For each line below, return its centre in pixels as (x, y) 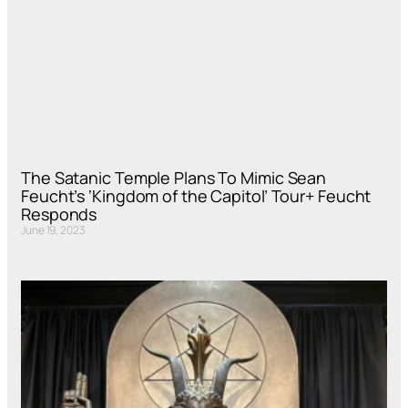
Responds (59, 214)
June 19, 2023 (53, 230)
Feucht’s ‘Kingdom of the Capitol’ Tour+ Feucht (196, 196)
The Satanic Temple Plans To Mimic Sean (174, 178)
